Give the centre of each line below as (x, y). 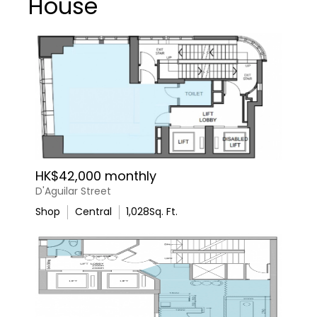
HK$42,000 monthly (96, 176)
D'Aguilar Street (73, 191)
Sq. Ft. (163, 212)
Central (93, 212)
